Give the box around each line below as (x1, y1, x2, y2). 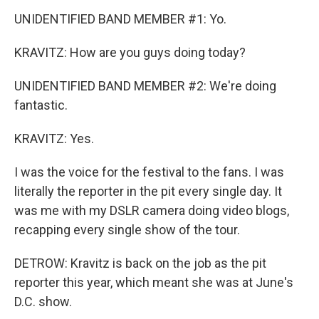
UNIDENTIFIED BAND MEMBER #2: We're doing (14, 78, 276, 93)
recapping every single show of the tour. (14, 222, 240, 237)
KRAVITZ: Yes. (14, 131, 94, 146)
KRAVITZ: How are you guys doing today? (14, 45, 246, 60)
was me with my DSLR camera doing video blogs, (14, 203, 289, 218)
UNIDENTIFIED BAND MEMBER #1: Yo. (14, 11, 226, 26)
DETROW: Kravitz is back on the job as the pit (14, 256, 266, 271)
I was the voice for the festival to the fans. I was (14, 164, 284, 179)
